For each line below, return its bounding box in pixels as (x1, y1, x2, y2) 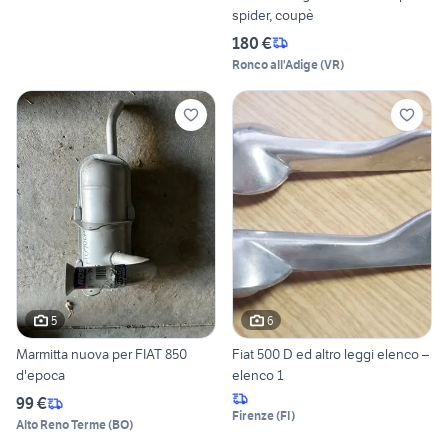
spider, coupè (232, 5, 314, 24)
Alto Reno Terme (16, 417, 106, 433)
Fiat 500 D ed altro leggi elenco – (232, 345, 429, 364)
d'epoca (16, 366, 65, 385)
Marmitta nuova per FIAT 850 (16, 345, 187, 364)
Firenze (232, 408, 274, 424)
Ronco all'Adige (232, 56, 318, 72)
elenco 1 (232, 366, 283, 385)
